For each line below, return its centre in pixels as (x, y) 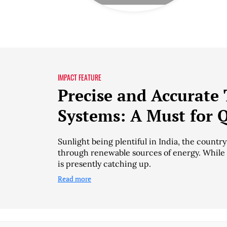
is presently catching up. (104, 164)
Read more (74, 179)
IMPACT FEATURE (80, 78)
